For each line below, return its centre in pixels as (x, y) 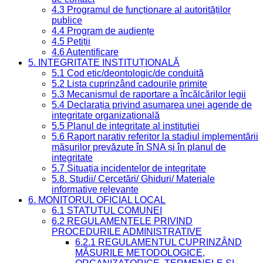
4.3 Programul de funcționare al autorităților (141, 10)
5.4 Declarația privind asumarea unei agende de (152, 105)
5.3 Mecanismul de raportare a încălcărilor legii (149, 95)
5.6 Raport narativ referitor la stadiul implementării (155, 137)
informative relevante (95, 190)
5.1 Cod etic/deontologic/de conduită (128, 73)
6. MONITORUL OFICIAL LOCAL (97, 200)
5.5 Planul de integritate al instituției (126, 126)
